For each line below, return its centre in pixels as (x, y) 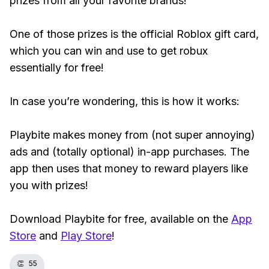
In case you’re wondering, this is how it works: (126, 101)
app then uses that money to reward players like (129, 168)
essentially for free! (57, 68)
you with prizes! (49, 185)
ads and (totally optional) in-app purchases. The (129, 152)
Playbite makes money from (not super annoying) (132, 135)
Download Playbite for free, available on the (120, 219)
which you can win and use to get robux (109, 51)
